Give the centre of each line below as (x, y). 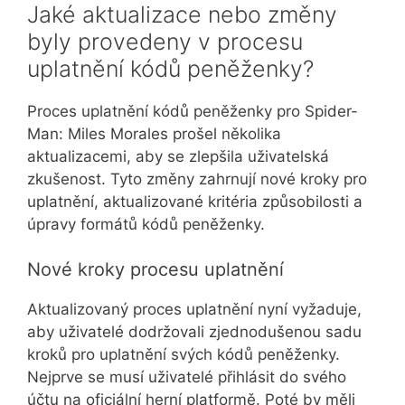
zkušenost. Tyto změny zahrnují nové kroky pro (197, 179)
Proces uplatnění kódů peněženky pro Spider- (193, 111)
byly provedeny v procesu (165, 41)
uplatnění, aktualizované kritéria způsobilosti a (195, 201)
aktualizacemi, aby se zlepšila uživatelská (178, 156)
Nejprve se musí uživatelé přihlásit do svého (187, 377)
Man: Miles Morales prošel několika (154, 133)
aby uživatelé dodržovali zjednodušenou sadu (194, 332)
